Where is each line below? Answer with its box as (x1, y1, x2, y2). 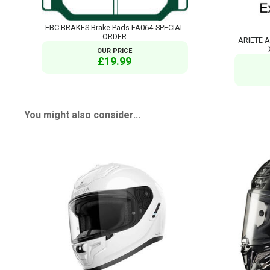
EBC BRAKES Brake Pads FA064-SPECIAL (45, 22, 184, 32)
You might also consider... (24, 109, 140, 121)
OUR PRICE (97, 46, 133, 55)
